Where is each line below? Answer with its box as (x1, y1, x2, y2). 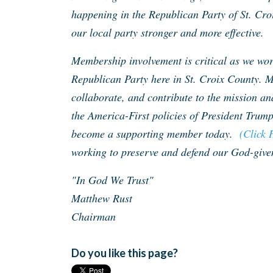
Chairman (71, 209, 116, 224)
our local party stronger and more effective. (71, 25, 264, 40)
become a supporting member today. (71, 126, 239, 141)
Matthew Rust (71, 191, 132, 206)
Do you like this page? (71, 246, 178, 260)
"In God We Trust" (71, 172, 157, 188)
